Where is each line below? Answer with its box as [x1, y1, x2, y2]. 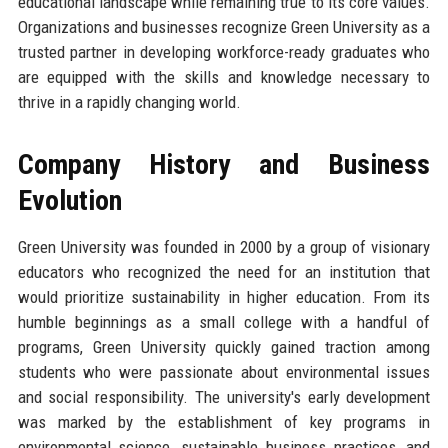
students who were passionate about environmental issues [17, 361, 431, 382]
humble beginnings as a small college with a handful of [17, 311, 431, 332]
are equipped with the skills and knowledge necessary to [17, 66, 431, 87]
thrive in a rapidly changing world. [17, 91, 241, 112]
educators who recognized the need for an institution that [17, 261, 431, 282]
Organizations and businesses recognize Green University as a [17, 16, 431, 37]
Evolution [17, 183, 122, 217]
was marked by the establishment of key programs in [17, 411, 431, 432]
